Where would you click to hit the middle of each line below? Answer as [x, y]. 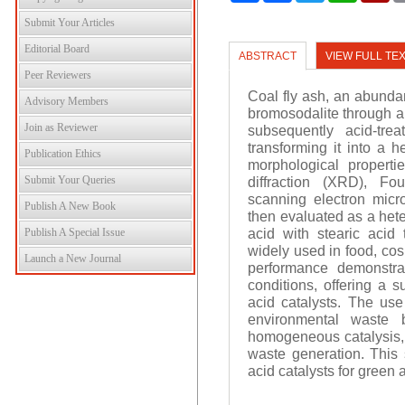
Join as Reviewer [61, 127]
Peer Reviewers [58, 75]
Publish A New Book [70, 206]
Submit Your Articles [70, 23]
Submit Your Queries [70, 180]
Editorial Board [57, 49]
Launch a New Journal [73, 259]
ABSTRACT [268, 57]
